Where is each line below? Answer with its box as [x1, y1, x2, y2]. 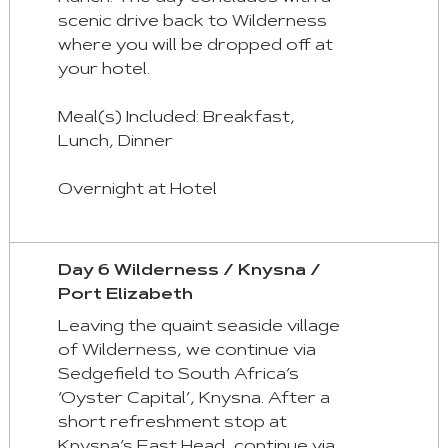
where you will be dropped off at [57, 38, 333, 55]
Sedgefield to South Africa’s [57, 367, 299, 384]
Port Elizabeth [57, 287, 193, 304]
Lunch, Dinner [57, 134, 173, 151]
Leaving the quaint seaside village [57, 319, 340, 336]
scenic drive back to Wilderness [57, 14, 327, 31]
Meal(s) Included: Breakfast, [57, 110, 295, 127]
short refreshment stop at [57, 415, 287, 432]
